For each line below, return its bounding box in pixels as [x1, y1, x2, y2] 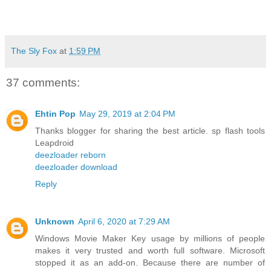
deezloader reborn [35, 150, 106, 160]
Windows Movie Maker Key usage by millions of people [35, 233, 265, 244]
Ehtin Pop [35, 109, 76, 119]
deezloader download [35, 162, 117, 172]
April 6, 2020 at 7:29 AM [78, 217, 170, 227]
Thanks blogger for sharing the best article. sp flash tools [35, 126, 265, 136]
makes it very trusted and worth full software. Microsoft [35, 246, 265, 256]
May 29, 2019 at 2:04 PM [79, 109, 175, 119]
